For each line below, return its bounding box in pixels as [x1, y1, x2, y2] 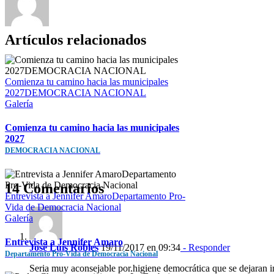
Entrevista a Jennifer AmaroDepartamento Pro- [5, 190, 185, 201]
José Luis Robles [29, 242, 98, 253]
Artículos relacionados [5, 31, 146, 48]
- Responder [180, 242, 230, 253]
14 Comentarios [5, 180, 104, 196]
